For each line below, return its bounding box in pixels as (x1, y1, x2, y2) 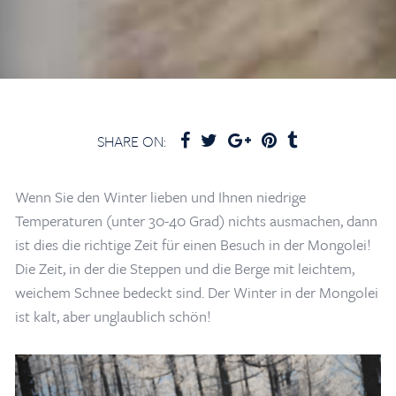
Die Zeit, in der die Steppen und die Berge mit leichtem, (14, 256, 354, 279)
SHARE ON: (97, 129, 166, 152)
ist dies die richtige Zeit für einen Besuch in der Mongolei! (14, 232, 371, 255)
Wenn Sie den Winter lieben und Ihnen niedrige (14, 185, 306, 208)
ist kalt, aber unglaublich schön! (14, 304, 211, 327)
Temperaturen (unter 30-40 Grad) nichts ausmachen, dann (14, 209, 377, 232)
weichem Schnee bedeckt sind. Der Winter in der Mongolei (14, 280, 378, 303)
